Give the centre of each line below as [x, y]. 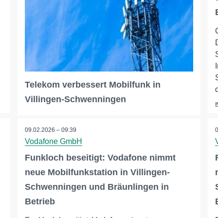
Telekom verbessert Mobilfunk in [92, 85]
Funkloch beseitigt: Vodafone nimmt [100, 158]
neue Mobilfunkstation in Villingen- [97, 173]
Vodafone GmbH [53, 142]
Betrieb [40, 202]
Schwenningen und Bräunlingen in [97, 187]
